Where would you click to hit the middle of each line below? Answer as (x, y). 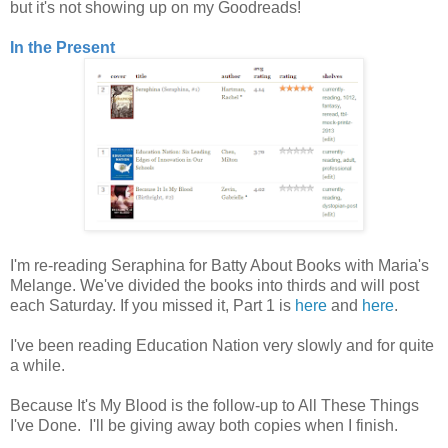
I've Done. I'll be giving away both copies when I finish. (204, 425)
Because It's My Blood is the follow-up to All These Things (214, 405)
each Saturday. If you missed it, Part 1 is (152, 305)
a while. (37, 365)
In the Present (62, 47)
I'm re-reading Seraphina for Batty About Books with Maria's (219, 265)
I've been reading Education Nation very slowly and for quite (222, 345)
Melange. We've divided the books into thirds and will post (214, 285)
